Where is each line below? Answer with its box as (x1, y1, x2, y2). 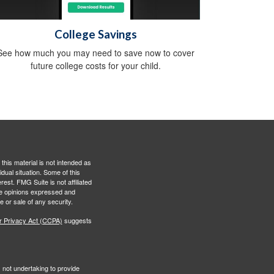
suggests (62, 215, 92, 226)
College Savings (54, 28, 137, 42)
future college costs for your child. (30, 59, 161, 72)
